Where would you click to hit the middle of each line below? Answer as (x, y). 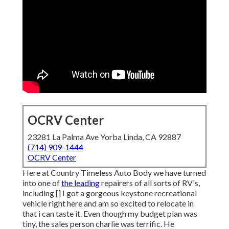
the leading (81, 183)
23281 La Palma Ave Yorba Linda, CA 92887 (104, 137)
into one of (42, 183)
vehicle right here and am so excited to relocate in (108, 203)
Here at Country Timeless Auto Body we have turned (114, 173)
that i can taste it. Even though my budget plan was (110, 214)
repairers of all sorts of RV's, (150, 183)
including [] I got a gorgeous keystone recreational (110, 193)
